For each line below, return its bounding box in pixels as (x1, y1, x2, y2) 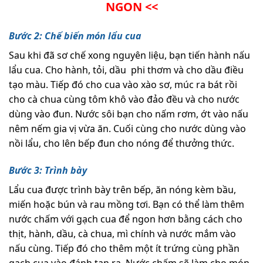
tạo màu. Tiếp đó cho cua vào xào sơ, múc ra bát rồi (9, 78, 237, 92)
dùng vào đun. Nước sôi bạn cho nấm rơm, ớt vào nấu (9, 107, 248, 121)
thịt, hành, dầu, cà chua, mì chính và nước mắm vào (9, 227, 236, 241)
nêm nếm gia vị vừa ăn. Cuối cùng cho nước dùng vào (9, 122, 246, 136)
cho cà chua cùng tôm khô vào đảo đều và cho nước (9, 93, 240, 106)
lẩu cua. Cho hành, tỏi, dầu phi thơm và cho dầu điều (9, 63, 244, 77)
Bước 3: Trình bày (9, 164, 87, 177)
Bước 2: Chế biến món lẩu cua (9, 29, 141, 43)
